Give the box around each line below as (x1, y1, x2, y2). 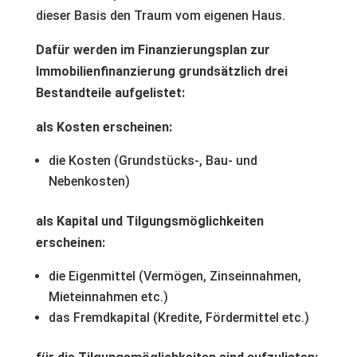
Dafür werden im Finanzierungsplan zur (35, 42, 270, 57)
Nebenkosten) (48, 174, 130, 189)
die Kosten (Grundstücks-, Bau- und (48, 153, 257, 168)
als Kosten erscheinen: (35, 120, 172, 135)
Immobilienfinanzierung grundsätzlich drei (35, 64, 288, 79)
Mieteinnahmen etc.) (48, 289, 168, 304)
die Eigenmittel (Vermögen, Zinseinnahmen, (48, 269, 301, 284)
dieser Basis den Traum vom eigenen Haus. (35, 8, 285, 23)
